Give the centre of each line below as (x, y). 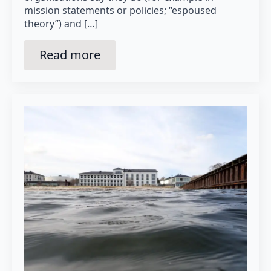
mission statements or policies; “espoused (120, 10)
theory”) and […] (61, 23)
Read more (70, 54)
